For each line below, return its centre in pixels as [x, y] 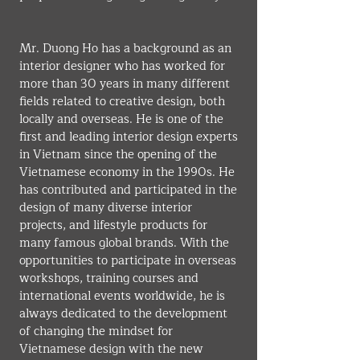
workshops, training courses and [110, 278]
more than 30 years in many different [126, 84]
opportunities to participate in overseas [129, 261]
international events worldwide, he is [124, 296]
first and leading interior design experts [130, 137]
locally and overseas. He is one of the [123, 119]
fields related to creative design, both [124, 102]
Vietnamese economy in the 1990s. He [129, 172]
